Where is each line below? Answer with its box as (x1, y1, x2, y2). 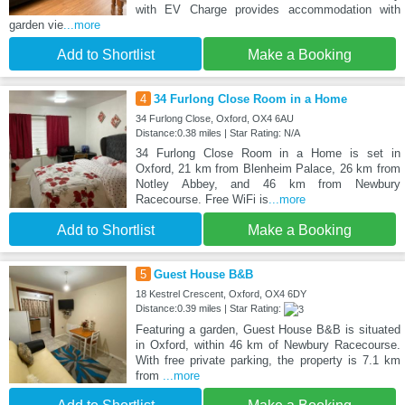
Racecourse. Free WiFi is (135, 193, 268, 207)
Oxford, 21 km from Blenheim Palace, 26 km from (135, 162, 400, 176)
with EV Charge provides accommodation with (135, 3, 400, 17)
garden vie (9, 18, 63, 33)
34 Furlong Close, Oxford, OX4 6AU (135, 113, 294, 125)
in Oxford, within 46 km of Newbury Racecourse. (135, 338, 400, 353)
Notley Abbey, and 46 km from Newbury (135, 177, 400, 192)
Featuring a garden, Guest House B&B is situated (135, 323, 400, 337)
